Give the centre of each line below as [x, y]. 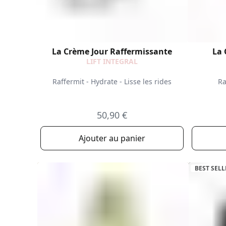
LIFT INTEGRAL [112, 61]
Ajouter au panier [112, 138]
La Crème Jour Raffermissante [112, 51]
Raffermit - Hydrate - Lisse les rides [112, 81]
